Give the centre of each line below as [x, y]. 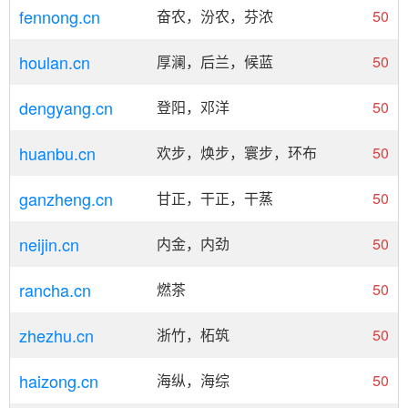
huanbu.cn [57, 153]
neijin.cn [49, 244]
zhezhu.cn [56, 335]
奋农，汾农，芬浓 [215, 16]
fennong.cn [60, 16]
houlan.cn [55, 62]
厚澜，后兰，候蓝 [215, 61]
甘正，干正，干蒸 [215, 198]
